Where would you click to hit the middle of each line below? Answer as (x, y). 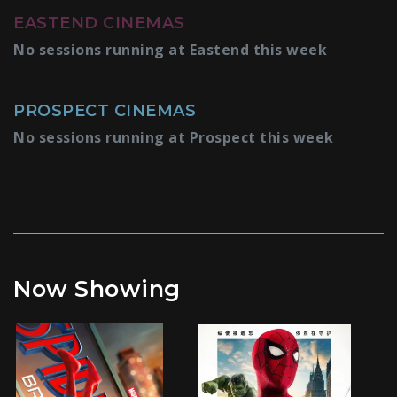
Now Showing (97, 289)
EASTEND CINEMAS (99, 23)
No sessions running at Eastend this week (170, 50)
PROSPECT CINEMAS (105, 111)
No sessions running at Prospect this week (174, 138)
